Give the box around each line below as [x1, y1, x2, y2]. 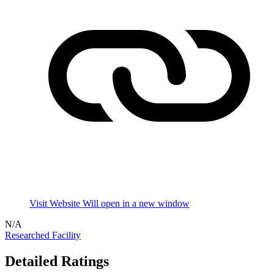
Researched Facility [5, 230, 81, 241]
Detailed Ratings [5, 253, 109, 270]
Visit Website [29, 198, 83, 209]
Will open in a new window [83, 198, 190, 209]
